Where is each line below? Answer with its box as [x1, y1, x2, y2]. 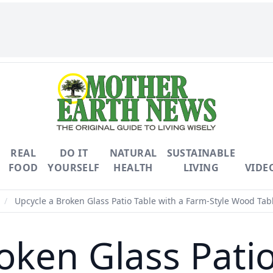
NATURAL [109, 146, 157, 160]
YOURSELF [48, 161, 100, 174]
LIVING [183, 161, 219, 174]
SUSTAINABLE [166, 146, 235, 160]
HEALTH [113, 161, 153, 174]
